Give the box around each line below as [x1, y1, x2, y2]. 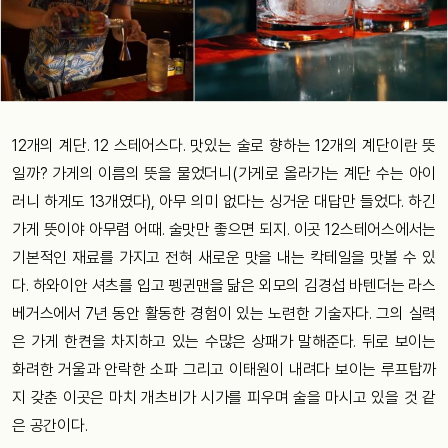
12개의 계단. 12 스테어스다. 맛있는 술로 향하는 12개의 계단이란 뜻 [12, 135, 436, 155]
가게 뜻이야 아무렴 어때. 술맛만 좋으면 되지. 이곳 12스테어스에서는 [12, 219, 436, 239]
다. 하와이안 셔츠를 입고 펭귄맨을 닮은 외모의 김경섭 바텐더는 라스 [12, 275, 436, 295]
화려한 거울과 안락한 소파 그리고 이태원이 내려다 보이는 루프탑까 [12, 359, 436, 379]
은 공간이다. [12, 415, 88, 435]
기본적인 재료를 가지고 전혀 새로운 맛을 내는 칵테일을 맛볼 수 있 [12, 247, 436, 267]
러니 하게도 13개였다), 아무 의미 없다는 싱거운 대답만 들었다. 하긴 [12, 191, 436, 211]
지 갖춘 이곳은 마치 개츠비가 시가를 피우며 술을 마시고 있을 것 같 [12, 387, 436, 407]
